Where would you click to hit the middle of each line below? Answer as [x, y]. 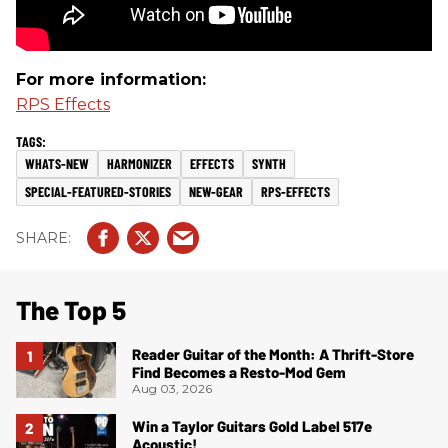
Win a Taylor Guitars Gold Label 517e [252, 425]
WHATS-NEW [57, 163]
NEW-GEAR [216, 191]
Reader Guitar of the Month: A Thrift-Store [273, 353]
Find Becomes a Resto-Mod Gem [239, 371]
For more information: [111, 79]
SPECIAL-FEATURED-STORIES [98, 191]
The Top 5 [71, 309]
